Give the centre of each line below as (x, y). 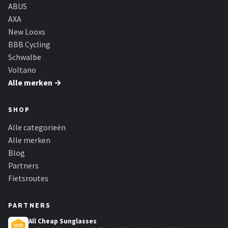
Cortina (35, 78)
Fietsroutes (28, 178)
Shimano (37, 53)
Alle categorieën (37, 127)
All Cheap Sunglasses (63, 221)
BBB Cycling (29, 44)
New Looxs (27, 32)
